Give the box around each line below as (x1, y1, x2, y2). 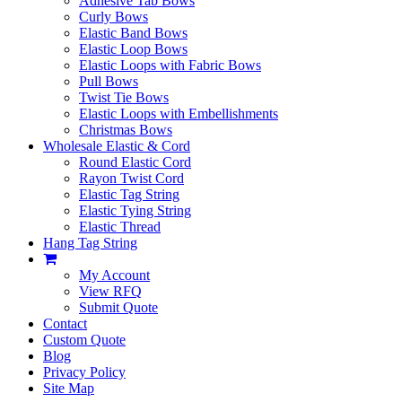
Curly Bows (79, 8, 148, 24)
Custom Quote (43, 331, 126, 347)
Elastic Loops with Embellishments (79, 105, 278, 121)
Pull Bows (79, 73, 138, 89)
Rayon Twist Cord (79, 170, 184, 186)
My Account (79, 267, 150, 283)
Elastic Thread (79, 218, 161, 234)
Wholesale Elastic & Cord (43, 137, 190, 153)
